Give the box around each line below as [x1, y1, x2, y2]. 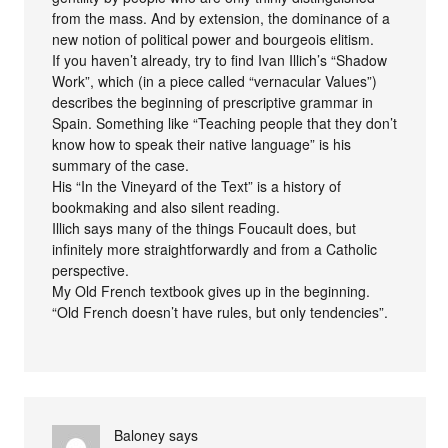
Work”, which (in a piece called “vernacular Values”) [52, 70, 378, 91]
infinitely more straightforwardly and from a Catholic [52, 238, 378, 259]
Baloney [114, 424, 166, 445]
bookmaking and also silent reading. [52, 196, 281, 217]
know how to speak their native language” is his [52, 133, 352, 154]
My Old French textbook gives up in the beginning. [52, 280, 371, 301]
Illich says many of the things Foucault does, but [52, 217, 357, 238]
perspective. [52, 259, 130, 280]
